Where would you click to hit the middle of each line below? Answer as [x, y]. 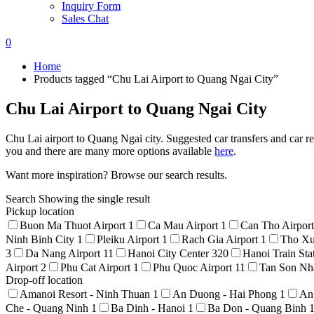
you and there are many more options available [110, 151]
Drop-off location [44, 280]
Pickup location [40, 211]
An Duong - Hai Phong [226, 294]
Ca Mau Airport [184, 225]
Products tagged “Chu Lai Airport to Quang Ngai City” [156, 79]
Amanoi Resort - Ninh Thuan [86, 294]
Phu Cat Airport [97, 267]
